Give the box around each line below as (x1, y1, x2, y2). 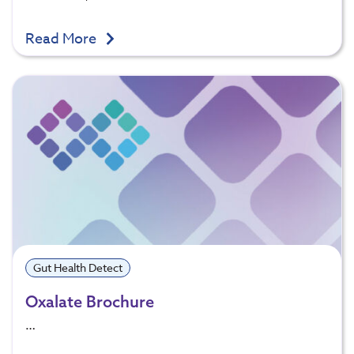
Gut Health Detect (32, 260, 122, 276)
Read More (25, 28, 100, 51)
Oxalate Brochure (25, 292, 154, 312)
